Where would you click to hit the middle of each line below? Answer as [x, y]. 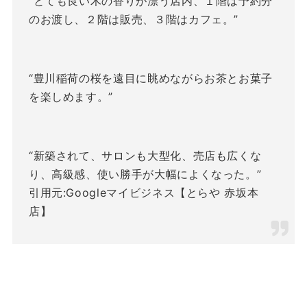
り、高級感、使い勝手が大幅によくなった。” [145, 174]
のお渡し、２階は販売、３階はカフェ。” [134, 19]
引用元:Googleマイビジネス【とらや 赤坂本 [144, 192]
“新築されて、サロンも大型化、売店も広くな [145, 155]
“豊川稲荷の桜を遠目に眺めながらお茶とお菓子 [151, 78]
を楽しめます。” [71, 96]
